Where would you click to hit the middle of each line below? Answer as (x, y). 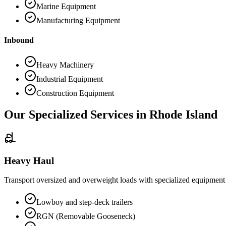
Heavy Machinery (65, 65)
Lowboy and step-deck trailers (84, 202)
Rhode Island (183, 115)
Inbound (19, 40)
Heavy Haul (29, 160)
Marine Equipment (66, 6)
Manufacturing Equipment (78, 20)
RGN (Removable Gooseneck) (86, 216)
